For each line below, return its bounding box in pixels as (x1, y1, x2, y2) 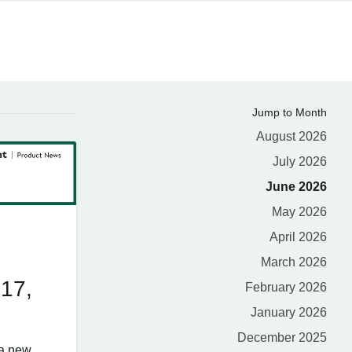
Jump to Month (252, 106, 327, 119)
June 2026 (266, 180, 327, 193)
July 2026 (273, 155, 327, 168)
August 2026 (256, 130, 327, 143)
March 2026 (261, 255, 327, 269)
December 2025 (237, 331, 327, 344)
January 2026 (251, 306, 327, 319)
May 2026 (272, 205, 327, 218)
